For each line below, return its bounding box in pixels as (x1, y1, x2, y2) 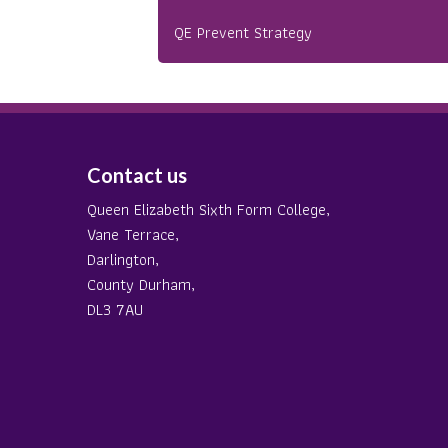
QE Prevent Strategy (174, 20, 312, 45)
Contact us (87, 163, 187, 187)
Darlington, (87, 247, 159, 272)
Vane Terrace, (87, 222, 179, 247)
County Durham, (87, 272, 195, 297)
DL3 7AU (87, 297, 143, 322)
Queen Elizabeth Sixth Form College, (87, 197, 330, 222)
